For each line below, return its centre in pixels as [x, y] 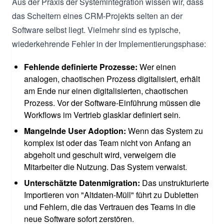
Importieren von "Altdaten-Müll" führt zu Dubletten [111, 194]
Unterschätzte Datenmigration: [82, 182]
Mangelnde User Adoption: [75, 130]
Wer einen [157, 66]
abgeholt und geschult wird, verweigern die [100, 154]
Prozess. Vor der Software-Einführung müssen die [112, 102]
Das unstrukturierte [174, 182]
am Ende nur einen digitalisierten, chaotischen [106, 90]
